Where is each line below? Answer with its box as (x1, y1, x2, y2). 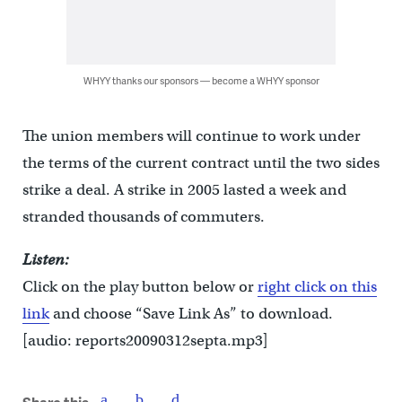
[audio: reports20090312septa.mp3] (22, 331, 268, 350)
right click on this (257, 277, 377, 296)
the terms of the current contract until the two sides (22, 153, 380, 172)
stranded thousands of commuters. (22, 207, 265, 226)
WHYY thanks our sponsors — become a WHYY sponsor (83, 74, 319, 87)
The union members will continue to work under (22, 127, 361, 145)
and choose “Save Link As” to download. (48, 304, 333, 323)
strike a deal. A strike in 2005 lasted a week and (22, 180, 346, 199)
